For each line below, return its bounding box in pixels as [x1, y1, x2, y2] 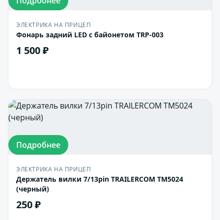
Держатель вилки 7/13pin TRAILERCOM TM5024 [16, 174, 183, 184]
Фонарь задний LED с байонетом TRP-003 [16, 30, 164, 39]
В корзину [97, 67, 133, 77]
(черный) [16, 184, 49, 193]
